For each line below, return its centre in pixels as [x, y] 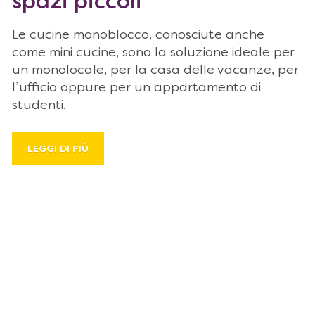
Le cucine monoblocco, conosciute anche [138, 36]
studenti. [39, 106]
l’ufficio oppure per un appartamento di [136, 88]
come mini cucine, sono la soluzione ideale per [153, 53]
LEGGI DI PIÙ [58, 149]
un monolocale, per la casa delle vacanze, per [155, 71]
